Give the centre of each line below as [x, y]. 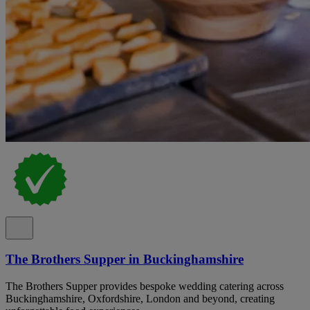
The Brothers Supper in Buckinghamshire [125, 259]
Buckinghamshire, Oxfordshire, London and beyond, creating [140, 299]
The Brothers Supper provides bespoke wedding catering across [145, 286]
